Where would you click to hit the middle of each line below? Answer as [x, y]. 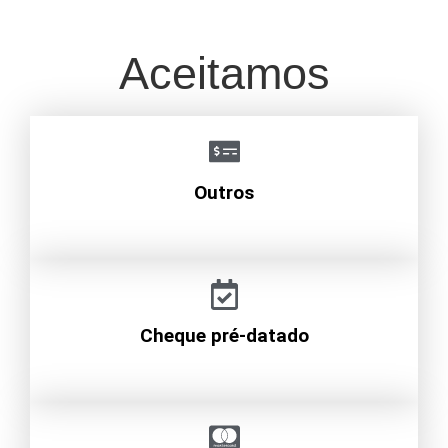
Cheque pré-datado [224, 336]
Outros [224, 193]
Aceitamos [224, 74]
